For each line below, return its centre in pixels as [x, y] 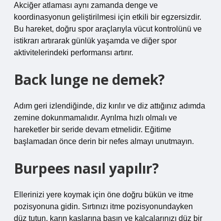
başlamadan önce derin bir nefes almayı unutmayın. [104, 141]
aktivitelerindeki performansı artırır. [74, 53]
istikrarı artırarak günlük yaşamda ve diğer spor [95, 41]
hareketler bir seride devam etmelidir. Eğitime [92, 129]
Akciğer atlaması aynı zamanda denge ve [86, 5]
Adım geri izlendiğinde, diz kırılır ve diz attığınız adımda [110, 106]
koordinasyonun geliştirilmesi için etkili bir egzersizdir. [108, 17]
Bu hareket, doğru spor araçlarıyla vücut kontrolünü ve [108, 29]
